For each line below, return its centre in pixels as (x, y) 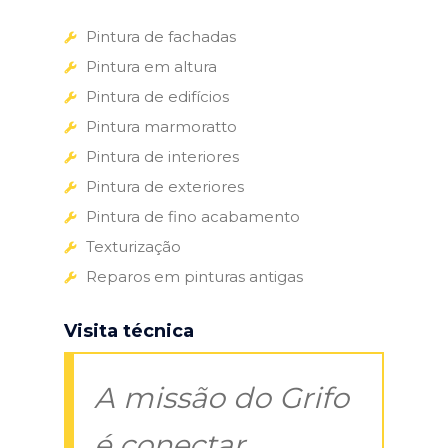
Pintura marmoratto (161, 126)
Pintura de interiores (162, 156)
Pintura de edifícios (157, 96)
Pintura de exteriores (165, 186)
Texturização (133, 246)
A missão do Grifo (221, 397)
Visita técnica (129, 330)
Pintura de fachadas (161, 36)
